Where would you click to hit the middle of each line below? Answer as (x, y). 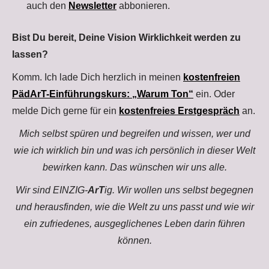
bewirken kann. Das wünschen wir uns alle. (134, 167)
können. (134, 240)
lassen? (30, 54)
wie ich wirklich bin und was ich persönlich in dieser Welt (134, 150)
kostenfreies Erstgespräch (179, 111)
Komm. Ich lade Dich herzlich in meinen (98, 77)
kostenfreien (212, 77)
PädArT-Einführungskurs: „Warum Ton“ (103, 94)
